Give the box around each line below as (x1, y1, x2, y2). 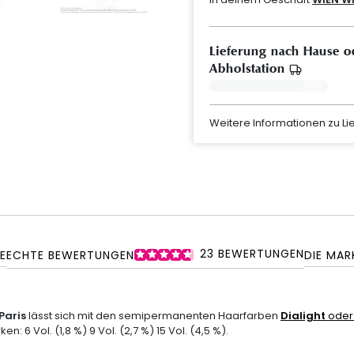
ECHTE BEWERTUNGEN (6, 247, 134, 263)
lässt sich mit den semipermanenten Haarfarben (26, 308, 281, 323)
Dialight (281, 308, 326, 323)
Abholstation (209, 60, 289, 77)
